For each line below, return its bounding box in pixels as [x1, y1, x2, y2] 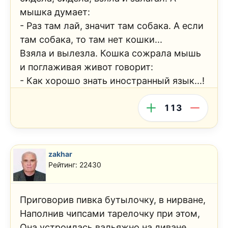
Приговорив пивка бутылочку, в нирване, [20, 194, 206, 206]
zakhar [48, 150, 72, 159]
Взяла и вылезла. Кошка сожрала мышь [20, 48, 201, 59]
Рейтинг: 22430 [48, 160, 101, 169]
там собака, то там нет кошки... [20, 34, 162, 45]
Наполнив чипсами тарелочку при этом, [20, 208, 200, 219]
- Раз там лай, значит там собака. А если [20, 20, 204, 32]
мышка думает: [20, 7, 90, 18]
